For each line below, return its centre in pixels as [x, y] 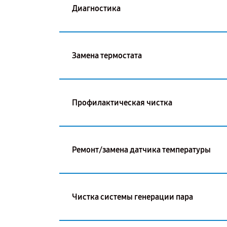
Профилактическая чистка [122, 102]
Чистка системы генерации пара [133, 197]
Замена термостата [107, 55]
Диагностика [96, 8]
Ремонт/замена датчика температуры [141, 149]
